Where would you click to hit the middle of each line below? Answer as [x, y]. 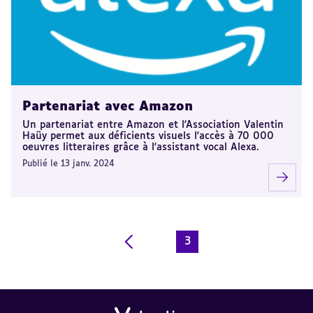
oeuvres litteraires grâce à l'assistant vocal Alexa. [141, 147]
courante [211, 260]
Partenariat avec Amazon [108, 107]
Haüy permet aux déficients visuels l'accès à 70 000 [148, 136]
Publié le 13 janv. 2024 [68, 164]
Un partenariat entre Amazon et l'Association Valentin [153, 125]
